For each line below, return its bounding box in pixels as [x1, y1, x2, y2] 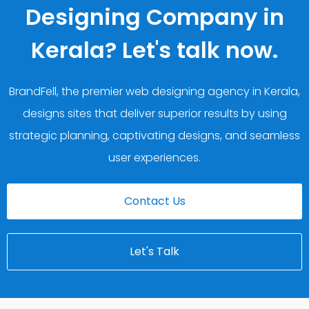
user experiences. [108, 149, 201, 166]
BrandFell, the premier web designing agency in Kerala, [9, 83, 300, 99]
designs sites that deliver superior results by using [22, 105, 287, 121]
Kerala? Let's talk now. [31, 34, 278, 66]
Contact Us [123, 192, 186, 209]
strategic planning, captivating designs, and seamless [9, 127, 300, 143]
